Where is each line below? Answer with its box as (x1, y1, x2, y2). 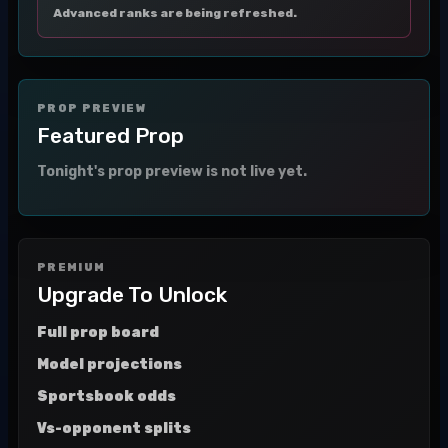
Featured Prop (37, 123, 184, 148)
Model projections (37, 356, 182, 373)
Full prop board (37, 324, 159, 341)
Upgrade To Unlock (37, 282, 227, 307)
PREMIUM (37, 261, 106, 274)
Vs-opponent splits (37, 420, 191, 437)
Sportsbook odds (37, 388, 176, 405)
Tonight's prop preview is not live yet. (37, 163, 307, 180)
